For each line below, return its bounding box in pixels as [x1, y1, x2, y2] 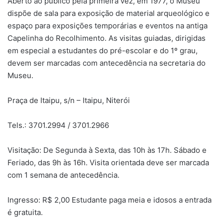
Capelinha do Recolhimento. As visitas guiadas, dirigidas [7, 33, 206, 43]
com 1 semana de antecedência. [7, 170, 119, 180]
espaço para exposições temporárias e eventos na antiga [7, 20, 208, 30]
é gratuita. [7, 207, 43, 217]
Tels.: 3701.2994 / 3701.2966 [7, 120, 109, 130]
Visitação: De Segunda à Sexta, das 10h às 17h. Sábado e [7, 145, 207, 155]
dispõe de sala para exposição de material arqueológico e [7, 8, 210, 18]
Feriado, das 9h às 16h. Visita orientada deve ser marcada [7, 157, 209, 167]
